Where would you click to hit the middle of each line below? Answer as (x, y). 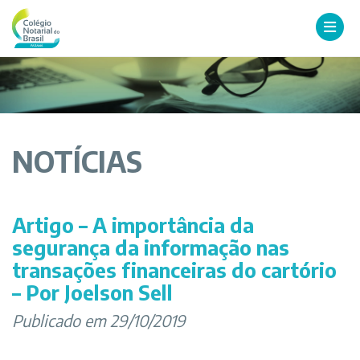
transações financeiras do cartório (174, 270)
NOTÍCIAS (77, 162)
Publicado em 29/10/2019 (99, 320)
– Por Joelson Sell (92, 292)
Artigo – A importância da (133, 225)
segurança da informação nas (151, 247)
